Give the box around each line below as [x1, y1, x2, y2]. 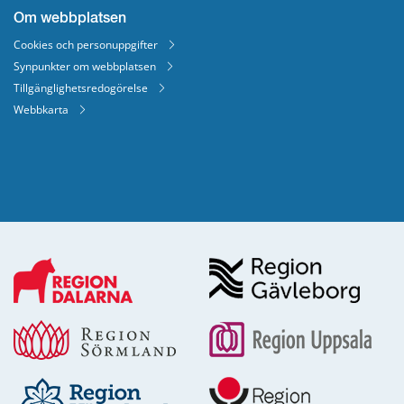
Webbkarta [14, 101, 69, 117]
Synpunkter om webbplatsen [14, 58, 156, 74]
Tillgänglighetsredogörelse [14, 79, 148, 96]
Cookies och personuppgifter [14, 36, 158, 52]
